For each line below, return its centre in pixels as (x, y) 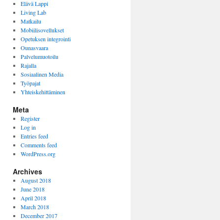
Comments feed (39, 145)
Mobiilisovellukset (42, 30)
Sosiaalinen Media (42, 74)
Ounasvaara (34, 48)
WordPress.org (38, 154)
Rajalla (28, 65)
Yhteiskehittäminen (43, 92)
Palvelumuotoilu (39, 56)
